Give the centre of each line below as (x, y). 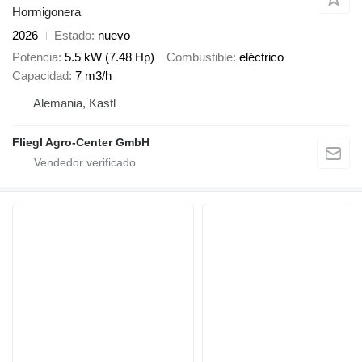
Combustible (200, 57)
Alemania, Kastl (74, 103)
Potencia (35, 57)
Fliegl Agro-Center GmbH (81, 142)
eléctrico (261, 57)
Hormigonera (46, 12)
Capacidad (40, 75)
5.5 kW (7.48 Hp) (109, 57)
